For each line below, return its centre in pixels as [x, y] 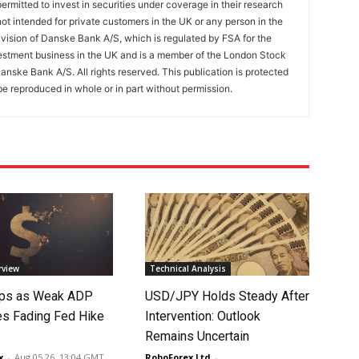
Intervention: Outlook [202, 316]
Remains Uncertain [197, 336]
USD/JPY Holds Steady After [227, 296]
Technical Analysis [188, 268]
